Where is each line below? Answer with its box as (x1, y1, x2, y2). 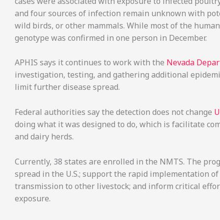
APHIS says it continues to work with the (15, 57, 166, 68)
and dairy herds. (15, 131, 74, 142)
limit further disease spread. (15, 82, 120, 93)
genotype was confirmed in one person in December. (15, 32, 207, 43)
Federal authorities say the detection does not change (15, 106, 214, 117)
